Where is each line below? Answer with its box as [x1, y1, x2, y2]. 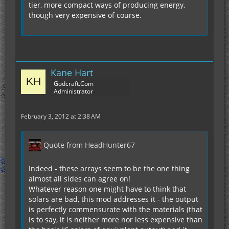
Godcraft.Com [54, 79, 94, 88]
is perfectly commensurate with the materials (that [29, 204, 202, 215]
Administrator [54, 87, 93, 96]
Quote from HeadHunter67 [43, 140, 135, 150]
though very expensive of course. [29, 10, 142, 20]
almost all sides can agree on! [29, 174, 130, 184]
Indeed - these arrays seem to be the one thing [29, 164, 190, 174]
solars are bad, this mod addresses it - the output [29, 194, 198, 204]
